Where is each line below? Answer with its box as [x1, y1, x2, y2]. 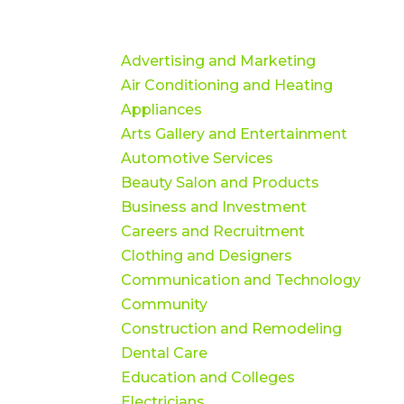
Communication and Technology [121, 271, 362, 289]
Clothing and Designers [121, 246, 293, 264]
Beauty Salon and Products [121, 173, 320, 191]
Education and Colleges [121, 368, 296, 386]
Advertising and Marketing [121, 51, 317, 69]
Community [121, 295, 208, 313]
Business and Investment [121, 197, 308, 216]
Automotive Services [121, 149, 274, 167]
